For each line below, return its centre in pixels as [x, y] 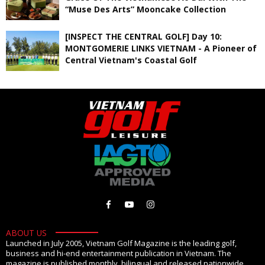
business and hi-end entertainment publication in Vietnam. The [119, 253]
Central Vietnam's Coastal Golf [131, 60]
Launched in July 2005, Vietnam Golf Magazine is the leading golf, [121, 243]
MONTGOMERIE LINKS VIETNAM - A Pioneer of [161, 49]
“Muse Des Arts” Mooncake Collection [146, 9]
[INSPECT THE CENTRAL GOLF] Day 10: [143, 37]
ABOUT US [26, 233]
